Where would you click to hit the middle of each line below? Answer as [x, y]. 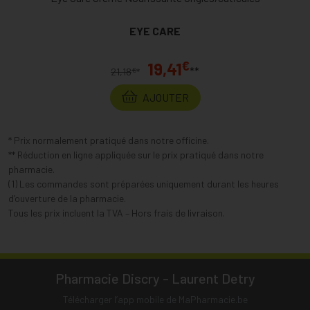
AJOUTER [164, 98]
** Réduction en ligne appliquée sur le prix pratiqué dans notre [136, 155]
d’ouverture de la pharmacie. [67, 199]
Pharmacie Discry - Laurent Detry [155, 279]
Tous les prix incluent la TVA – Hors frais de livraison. [117, 213]
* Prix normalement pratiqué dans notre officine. [109, 140]
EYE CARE [155, 31]
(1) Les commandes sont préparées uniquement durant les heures [144, 184]
